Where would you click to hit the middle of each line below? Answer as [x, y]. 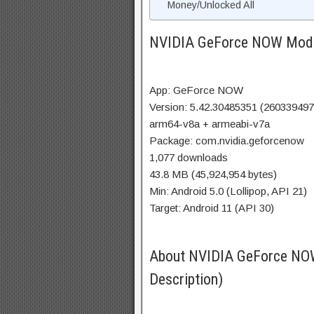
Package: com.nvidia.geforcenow [227, 141]
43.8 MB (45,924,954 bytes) [213, 174]
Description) [186, 279]
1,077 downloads [189, 157]
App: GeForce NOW [196, 90]
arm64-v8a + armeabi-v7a [210, 124]
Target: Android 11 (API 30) [212, 208]
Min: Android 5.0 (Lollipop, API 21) [228, 191]
